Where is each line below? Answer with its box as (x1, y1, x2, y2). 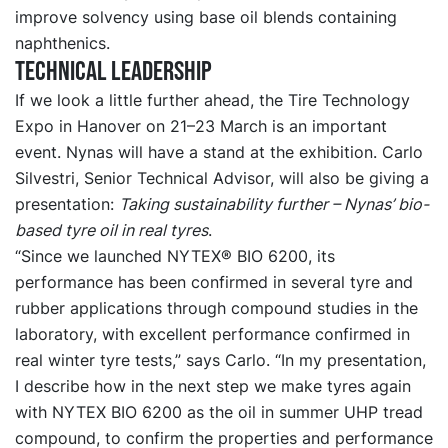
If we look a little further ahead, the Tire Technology (15, 90, 410, 111)
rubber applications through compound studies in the (15, 298, 418, 319)
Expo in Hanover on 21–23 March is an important (15, 116, 387, 137)
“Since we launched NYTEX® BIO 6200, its (15, 246, 335, 267)
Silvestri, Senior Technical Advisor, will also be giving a (15, 168, 429, 189)
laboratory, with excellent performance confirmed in (15, 324, 410, 345)
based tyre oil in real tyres (15, 220, 208, 241)
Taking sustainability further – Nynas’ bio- (119, 194, 429, 215)
